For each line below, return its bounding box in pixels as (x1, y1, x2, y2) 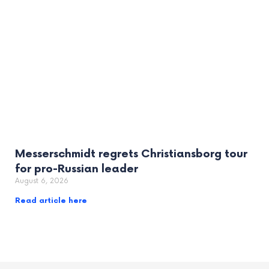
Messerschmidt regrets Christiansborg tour (15, 148, 247, 161)
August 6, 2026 (15, 177, 68, 186)
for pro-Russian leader (15, 163, 138, 176)
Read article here (15, 196, 87, 206)
